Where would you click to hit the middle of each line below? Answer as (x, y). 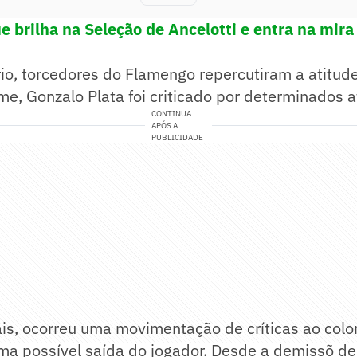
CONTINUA (172, 114)
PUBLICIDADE (178, 138)
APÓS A (165, 126)
